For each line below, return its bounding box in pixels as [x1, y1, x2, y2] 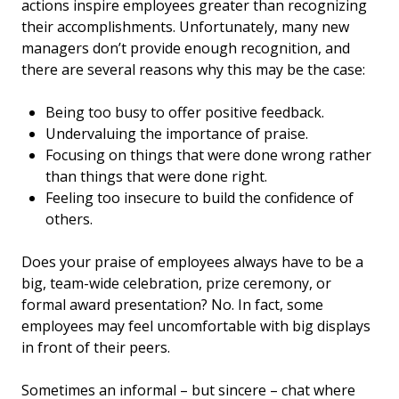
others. [45, 208, 94, 229]
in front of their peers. [21, 337, 170, 357]
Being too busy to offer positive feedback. [45, 102, 325, 122]
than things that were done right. [45, 166, 268, 186]
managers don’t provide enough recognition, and [21, 37, 350, 58]
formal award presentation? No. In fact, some [21, 294, 323, 314]
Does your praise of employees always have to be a [21, 251, 363, 272]
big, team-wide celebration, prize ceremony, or [21, 273, 331, 293]
